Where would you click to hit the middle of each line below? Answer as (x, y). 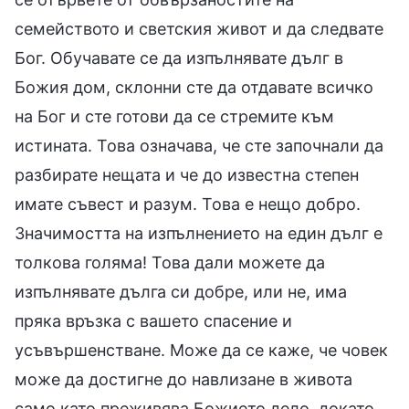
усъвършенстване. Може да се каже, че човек (201, 350)
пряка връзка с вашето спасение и (153, 320)
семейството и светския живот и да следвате (199, 28)
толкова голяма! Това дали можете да (170, 262)
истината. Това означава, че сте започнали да (199, 145)
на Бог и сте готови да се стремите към (174, 116)
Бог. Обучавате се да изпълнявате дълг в (179, 58)
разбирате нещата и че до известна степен (187, 174)
